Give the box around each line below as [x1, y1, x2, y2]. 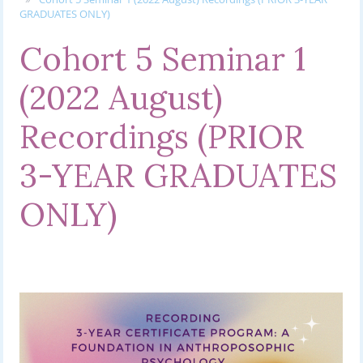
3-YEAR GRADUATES [19, 155, 338, 197]
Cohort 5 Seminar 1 [19, 38, 306, 80]
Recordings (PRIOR [19, 116, 305, 158]
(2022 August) [19, 77, 223, 119]
